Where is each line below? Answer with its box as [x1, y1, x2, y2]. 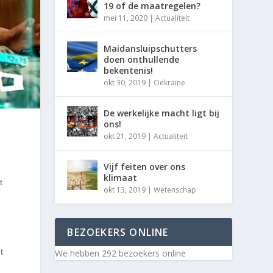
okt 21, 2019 [104, 130, 146, 141]
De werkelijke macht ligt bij [104, 107, 220, 119]
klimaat [104, 171, 138, 183]
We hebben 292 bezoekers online [55, 247, 186, 259]
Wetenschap [154, 184, 197, 195]
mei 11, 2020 [104, 12, 148, 23]
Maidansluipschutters [104, 42, 197, 54]
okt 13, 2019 [104, 184, 146, 195]
